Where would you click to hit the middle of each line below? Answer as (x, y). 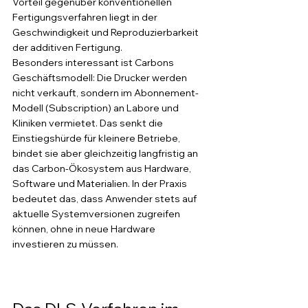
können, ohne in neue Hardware (85, 229)
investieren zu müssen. (65, 244)
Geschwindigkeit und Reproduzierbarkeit (107, 32)
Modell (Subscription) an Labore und (97, 108)
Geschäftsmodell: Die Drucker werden (101, 78)
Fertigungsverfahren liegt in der (86, 17)
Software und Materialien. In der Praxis (101, 184)
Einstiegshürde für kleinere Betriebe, (97, 138)
